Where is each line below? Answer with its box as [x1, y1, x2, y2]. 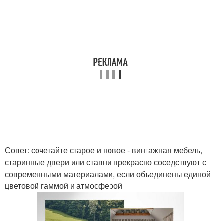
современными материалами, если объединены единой [5, 168, 211, 180]
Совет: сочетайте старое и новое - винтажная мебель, [5, 145, 202, 156]
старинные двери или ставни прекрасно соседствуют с [5, 156, 206, 168]
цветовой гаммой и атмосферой [5, 180, 122, 191]
